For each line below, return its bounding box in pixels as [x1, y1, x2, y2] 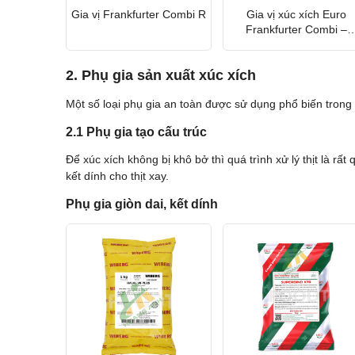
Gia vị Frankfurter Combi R [71, 7, 206, 21]
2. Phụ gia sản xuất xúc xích [65, 67, 256, 84]
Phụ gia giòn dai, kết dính [65, 197, 218, 212]
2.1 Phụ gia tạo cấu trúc [65, 125, 207, 139]
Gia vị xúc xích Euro [246, 7, 346, 21]
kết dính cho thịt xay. [65, 170, 169, 183]
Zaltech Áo [269, 37, 323, 51]
